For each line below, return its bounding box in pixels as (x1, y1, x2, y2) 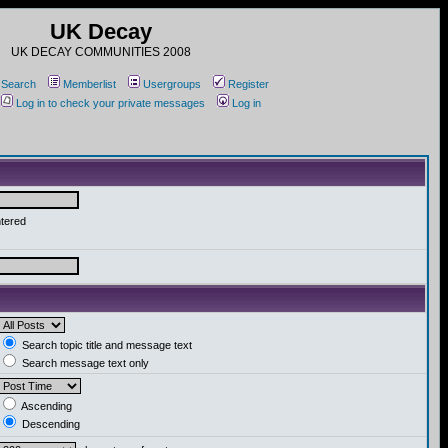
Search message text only (19, 357, 149, 369)
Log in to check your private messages (16, 97, 205, 109)
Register (227, 78, 269, 90)
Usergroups (142, 78, 201, 90)
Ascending (19, 400, 72, 412)
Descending (19, 418, 80, 430)
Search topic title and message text (19, 339, 192, 351)
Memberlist (62, 78, 116, 90)
